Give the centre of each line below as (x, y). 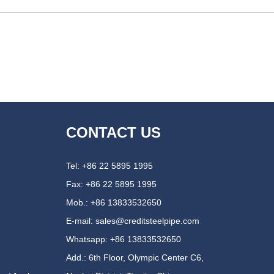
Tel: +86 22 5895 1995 (109, 166)
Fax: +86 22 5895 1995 (111, 184)
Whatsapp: (88, 239)
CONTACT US (113, 132)
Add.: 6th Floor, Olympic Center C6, (135, 257)
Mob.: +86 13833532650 (114, 202)
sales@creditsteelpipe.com (147, 221)
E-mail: (81, 221)
